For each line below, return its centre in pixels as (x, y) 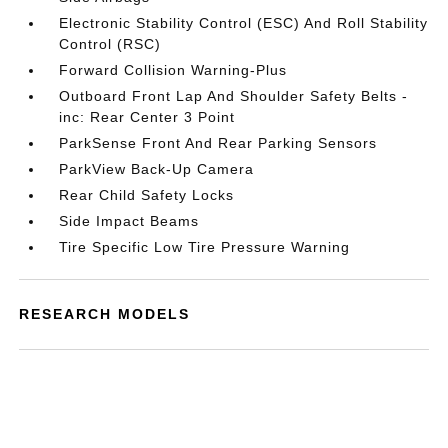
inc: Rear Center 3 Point (147, 117)
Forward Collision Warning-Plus (173, 70)
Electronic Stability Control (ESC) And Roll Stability (244, 23)
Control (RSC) (110, 44)
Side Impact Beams (129, 221)
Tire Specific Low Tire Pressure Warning (205, 247)
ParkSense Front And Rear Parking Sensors (218, 143)
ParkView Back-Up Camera (157, 169)
